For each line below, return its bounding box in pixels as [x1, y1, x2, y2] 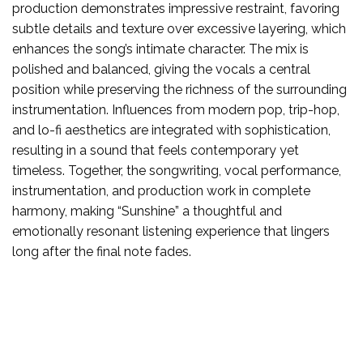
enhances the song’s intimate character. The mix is [12, 41, 309, 57]
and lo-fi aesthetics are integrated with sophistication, [12, 122, 331, 138]
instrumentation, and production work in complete [12, 182, 310, 199]
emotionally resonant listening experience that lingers [12, 223, 330, 239]
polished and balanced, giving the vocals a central [12, 61, 310, 77]
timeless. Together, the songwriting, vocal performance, [12, 162, 341, 178]
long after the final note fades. [12, 243, 191, 259]
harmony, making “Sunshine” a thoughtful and [12, 203, 282, 219]
